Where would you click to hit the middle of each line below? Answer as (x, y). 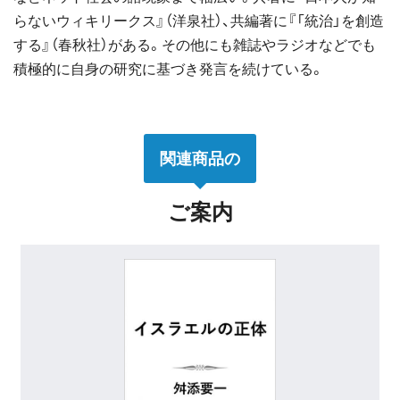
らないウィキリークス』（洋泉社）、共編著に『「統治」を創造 (199, 20)
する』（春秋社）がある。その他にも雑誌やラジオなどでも (195, 44)
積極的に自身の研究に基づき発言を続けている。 (169, 68)
